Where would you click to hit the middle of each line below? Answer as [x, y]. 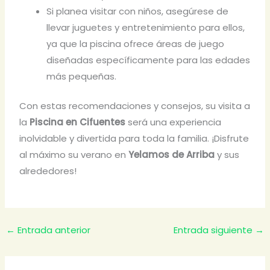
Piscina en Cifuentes [78, 122]
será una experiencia [174, 122]
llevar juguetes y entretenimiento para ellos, [146, 27]
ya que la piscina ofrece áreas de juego [136, 43]
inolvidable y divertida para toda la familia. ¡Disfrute [134, 139]
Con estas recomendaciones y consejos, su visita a [135, 106]
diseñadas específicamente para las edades [149, 60]
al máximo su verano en [74, 155]
